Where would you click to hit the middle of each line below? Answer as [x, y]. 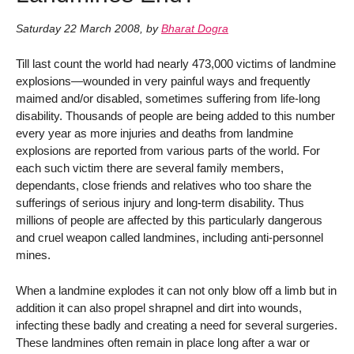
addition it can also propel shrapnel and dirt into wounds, [159, 307]
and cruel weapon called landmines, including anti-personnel [169, 237]
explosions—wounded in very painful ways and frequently [163, 81]
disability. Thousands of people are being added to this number [175, 115]
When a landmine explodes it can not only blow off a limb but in [176, 290]
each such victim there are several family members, [150, 168]
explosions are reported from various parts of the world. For [168, 150]
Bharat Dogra [195, 29]
